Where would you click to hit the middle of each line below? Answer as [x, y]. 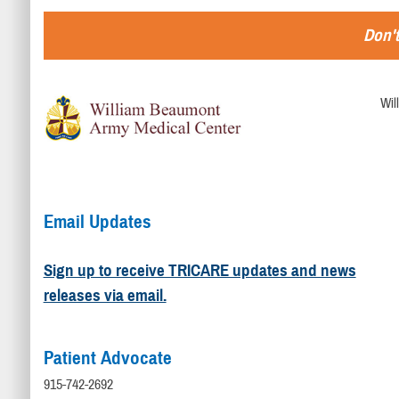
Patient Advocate [107, 358]
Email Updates [97, 222]
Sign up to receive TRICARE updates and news [199, 271]
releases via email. [105, 296]
